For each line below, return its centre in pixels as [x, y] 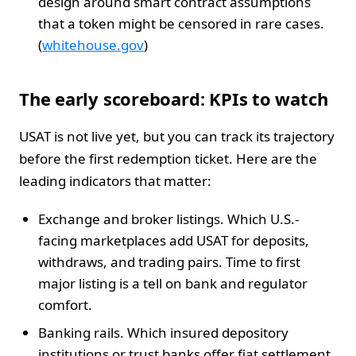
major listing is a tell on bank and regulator [173, 283]
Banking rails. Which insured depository [163, 332]
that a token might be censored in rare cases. [181, 23]
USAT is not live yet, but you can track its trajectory [177, 136]
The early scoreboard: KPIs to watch [174, 98]
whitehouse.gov [93, 44]
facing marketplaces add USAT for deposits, [174, 240]
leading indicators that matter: [115, 180]
